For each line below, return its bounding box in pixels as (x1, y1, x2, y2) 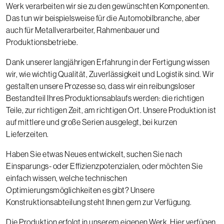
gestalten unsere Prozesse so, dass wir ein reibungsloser (6, 80, 195, 91)
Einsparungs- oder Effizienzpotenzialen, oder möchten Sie (6, 160, 202, 171)
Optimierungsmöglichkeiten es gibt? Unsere (6, 184, 155, 195)
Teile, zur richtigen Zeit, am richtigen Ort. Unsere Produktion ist (6, 104, 216, 115)
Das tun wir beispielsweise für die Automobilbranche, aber (6, 12, 200, 23)
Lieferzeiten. (6, 128, 49, 139)
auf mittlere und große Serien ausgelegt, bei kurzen (6, 116, 177, 127)
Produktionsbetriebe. (6, 36, 78, 47)
